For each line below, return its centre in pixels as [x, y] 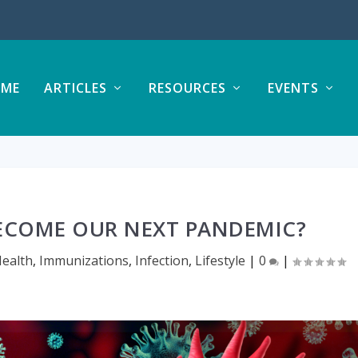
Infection [161, 261]
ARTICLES [75, 88]
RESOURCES [187, 88]
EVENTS [293, 88]
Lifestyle [220, 261]
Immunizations [84, 261]
